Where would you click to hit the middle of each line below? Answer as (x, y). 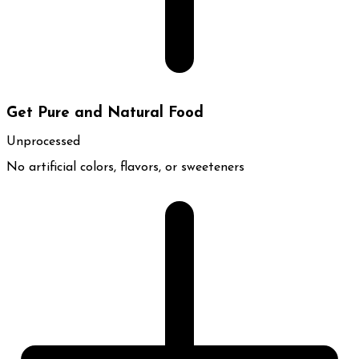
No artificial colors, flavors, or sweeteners (125, 168)
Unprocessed (43, 142)
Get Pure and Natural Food (105, 113)
